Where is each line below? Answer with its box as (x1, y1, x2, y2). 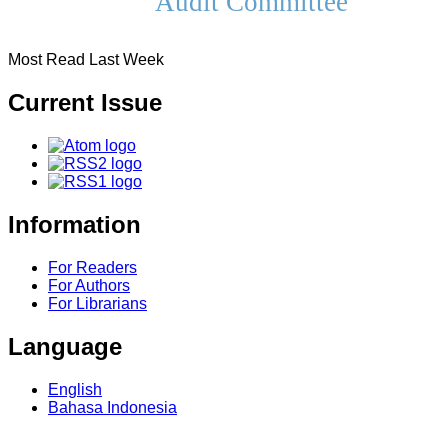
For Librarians (48, 294, 147, 312)
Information (8, 210, 141, 238)
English (48, 380, 102, 398)
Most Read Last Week (8, 51, 164, 69)
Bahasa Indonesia (48, 398, 177, 416)
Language (8, 332, 122, 360)
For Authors (48, 276, 130, 294)
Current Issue (8, 89, 162, 117)
